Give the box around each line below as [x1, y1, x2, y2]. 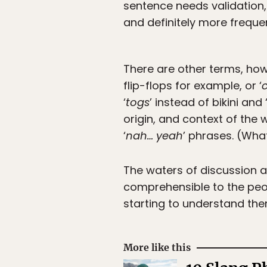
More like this [123, 241, 191, 254]
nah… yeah [126, 128, 183, 144]
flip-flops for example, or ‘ [123, 78, 262, 94]
